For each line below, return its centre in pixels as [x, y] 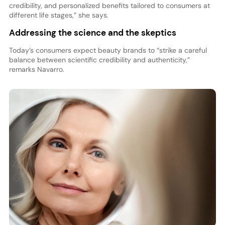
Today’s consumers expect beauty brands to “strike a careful [108, 50]
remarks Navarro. [36, 70]
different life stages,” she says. [59, 15]
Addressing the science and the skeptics [93, 33]
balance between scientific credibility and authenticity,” [99, 60]
